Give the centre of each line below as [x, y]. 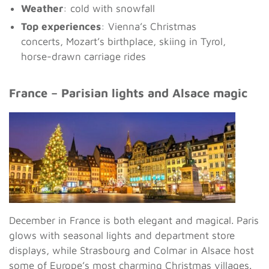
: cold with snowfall [109, 9]
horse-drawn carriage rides [83, 57]
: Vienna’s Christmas [149, 27]
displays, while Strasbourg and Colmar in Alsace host [131, 250]
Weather [42, 9]
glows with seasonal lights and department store [122, 235]
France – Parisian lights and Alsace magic [128, 93]
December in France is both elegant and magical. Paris [134, 220]
